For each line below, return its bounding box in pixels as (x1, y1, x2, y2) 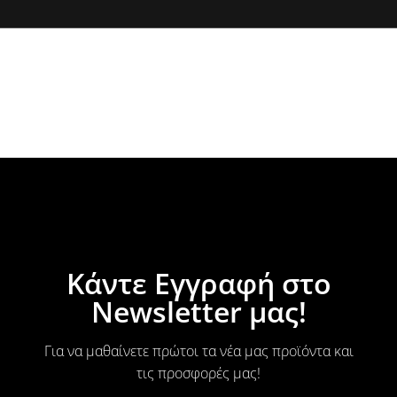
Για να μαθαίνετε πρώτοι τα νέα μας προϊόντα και (43, 340, 354, 361)
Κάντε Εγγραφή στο (66, 263, 331, 302)
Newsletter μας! (90, 292, 307, 331)
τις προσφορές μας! (136, 362, 261, 383)
